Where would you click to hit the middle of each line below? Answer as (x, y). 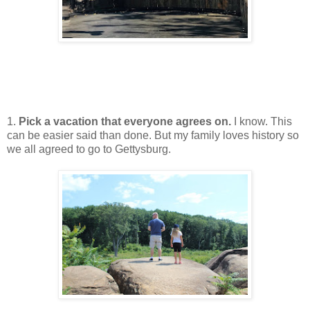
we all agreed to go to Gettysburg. (89, 149)
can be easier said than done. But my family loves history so (153, 136)
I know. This (263, 122)
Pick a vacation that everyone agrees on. (126, 122)
